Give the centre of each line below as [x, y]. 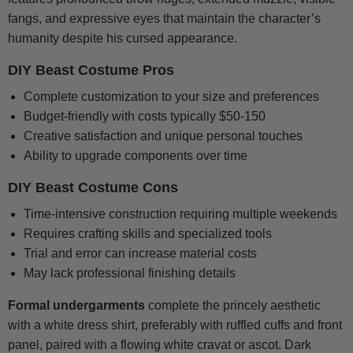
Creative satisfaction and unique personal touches [163, 136]
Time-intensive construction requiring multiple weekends [180, 214]
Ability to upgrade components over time [136, 156]
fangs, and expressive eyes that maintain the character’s [164, 19]
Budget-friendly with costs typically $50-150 [145, 117]
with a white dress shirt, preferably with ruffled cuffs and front [175, 325]
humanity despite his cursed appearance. [123, 39]
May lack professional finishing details [130, 273]
